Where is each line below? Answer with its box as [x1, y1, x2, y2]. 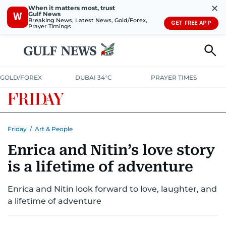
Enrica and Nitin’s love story [8, 142, 215, 158]
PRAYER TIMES [150, 74, 197, 81]
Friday [8, 125, 27, 133]
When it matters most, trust [28, 4, 115, 12]
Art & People [35, 125, 73, 133]
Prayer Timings [28, 22, 71, 30]
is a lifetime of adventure [8, 158, 193, 175]
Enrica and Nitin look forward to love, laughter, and [8, 184, 217, 194]
